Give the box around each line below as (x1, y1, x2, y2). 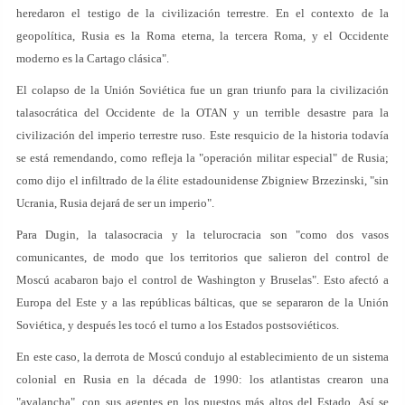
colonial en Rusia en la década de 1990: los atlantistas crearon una (16, 372, 389, 386)
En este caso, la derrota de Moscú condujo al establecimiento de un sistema (16, 350, 389, 363)
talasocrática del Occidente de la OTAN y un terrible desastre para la (16, 106, 389, 119)
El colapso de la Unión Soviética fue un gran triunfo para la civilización (16, 83, 389, 97)
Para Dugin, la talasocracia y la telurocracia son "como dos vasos (16, 228, 389, 241)
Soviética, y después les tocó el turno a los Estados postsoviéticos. (16, 318, 339, 332)
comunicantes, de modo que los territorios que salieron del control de (16, 250, 389, 264)
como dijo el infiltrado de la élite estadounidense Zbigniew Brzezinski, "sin (16, 174, 389, 187)
